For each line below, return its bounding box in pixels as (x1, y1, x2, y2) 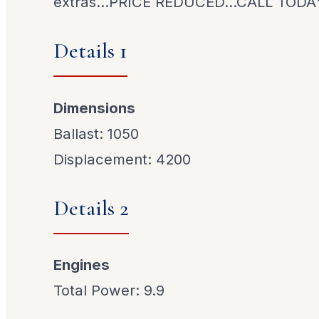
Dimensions (53, 98, 136, 117)
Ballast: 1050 (53, 124, 140, 142)
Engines (53, 256, 110, 274)
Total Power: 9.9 (53, 281, 165, 300)
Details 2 (53, 194, 130, 221)
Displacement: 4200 (53, 150, 192, 168)
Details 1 (53, 38, 128, 65)
